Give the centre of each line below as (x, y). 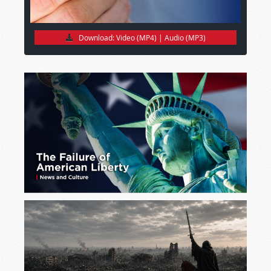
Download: (96, 37)
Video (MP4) (136, 37)
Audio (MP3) (185, 37)
